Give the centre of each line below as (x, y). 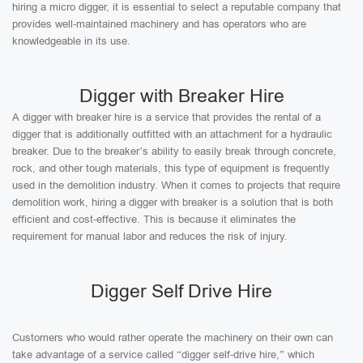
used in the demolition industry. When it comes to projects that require (176, 185)
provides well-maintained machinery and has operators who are (159, 24)
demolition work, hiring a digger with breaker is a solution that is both (173, 202)
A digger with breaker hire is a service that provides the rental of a (167, 117)
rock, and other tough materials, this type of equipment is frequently (171, 168)
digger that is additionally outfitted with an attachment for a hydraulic (172, 134)
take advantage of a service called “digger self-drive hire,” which (163, 354)
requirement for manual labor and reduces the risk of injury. (150, 236)
